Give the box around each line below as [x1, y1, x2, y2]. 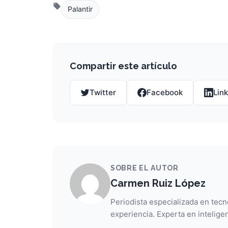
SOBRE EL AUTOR [110, 163, 179, 172]
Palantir [68, 5, 93, 14]
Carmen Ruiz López [110, 177, 206, 189]
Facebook [147, 87, 183, 97]
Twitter [90, 87, 116, 97]
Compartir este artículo [70, 60, 177, 71]
